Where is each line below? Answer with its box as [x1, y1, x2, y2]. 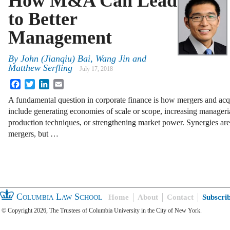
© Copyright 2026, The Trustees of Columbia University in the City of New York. [2, 207, 202, 214]
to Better [8, 8, 77, 29]
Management [8, 27, 112, 48]
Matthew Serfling [8, 63, 72, 73]
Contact [167, 193, 194, 201]
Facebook [21, 79, 52, 88]
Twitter [35, 79, 58, 88]
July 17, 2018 [80, 65, 113, 73]
